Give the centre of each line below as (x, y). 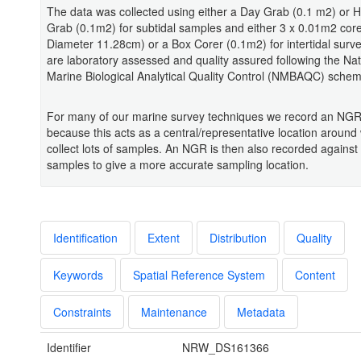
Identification (85, 238)
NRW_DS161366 (225, 348)
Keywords (78, 275)
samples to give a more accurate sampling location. (178, 165)
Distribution (238, 238)
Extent (164, 238)
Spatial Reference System (199, 275)
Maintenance (174, 312)
